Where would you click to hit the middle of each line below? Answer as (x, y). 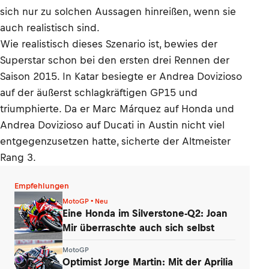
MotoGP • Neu (85, 201)
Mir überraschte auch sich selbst (138, 227)
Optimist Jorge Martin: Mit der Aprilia (148, 261)
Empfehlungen (42, 186)
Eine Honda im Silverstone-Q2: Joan (145, 213)
